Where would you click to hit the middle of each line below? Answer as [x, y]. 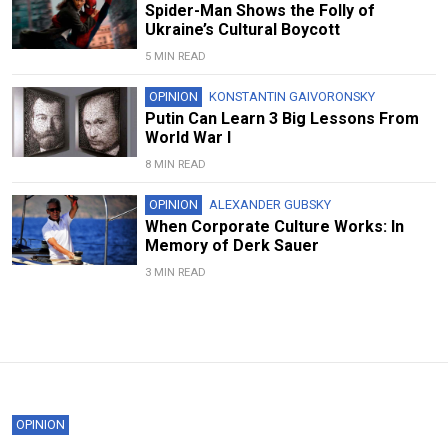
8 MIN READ [175, 165]
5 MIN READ [175, 57]
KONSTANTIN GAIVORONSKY [291, 97]
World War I [187, 138]
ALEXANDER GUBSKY [269, 205]
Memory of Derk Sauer [231, 246]
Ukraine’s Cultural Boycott [242, 30]
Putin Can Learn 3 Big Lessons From [281, 119]
